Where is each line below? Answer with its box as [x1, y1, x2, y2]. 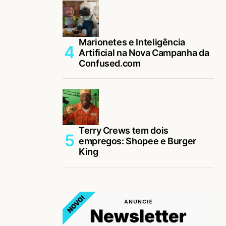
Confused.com [79, 58, 141, 69]
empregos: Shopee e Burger [79, 135, 196, 146]
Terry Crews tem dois [79, 125, 168, 136]
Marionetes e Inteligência [79, 36, 185, 47]
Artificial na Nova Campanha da [79, 47, 209, 58]
